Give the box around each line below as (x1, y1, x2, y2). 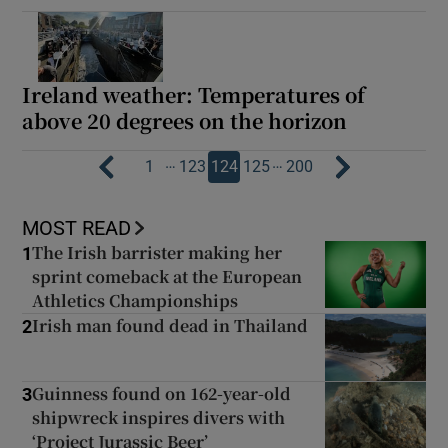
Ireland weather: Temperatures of (22, 80, 366, 110)
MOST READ (22, 218, 132, 239)
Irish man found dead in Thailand (32, 314, 309, 338)
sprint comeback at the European (32, 265, 303, 289)
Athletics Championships (32, 289, 239, 313)
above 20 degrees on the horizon (22, 106, 348, 136)
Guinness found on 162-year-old (32, 382, 292, 406)
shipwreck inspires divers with (32, 406, 286, 430)
